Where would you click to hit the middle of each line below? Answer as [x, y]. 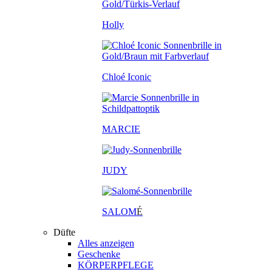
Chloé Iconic [127, 77]
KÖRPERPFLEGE [116, 265]
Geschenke [99, 254]
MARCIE [121, 129]
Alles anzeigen [106, 243]
